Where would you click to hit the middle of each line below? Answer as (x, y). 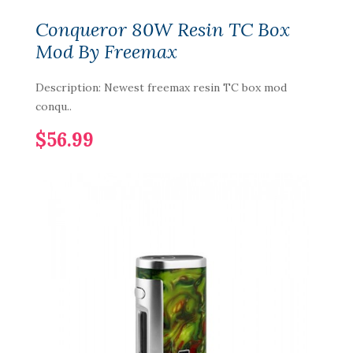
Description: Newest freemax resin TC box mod (161, 87)
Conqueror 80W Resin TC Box (163, 30)
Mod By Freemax (106, 52)
